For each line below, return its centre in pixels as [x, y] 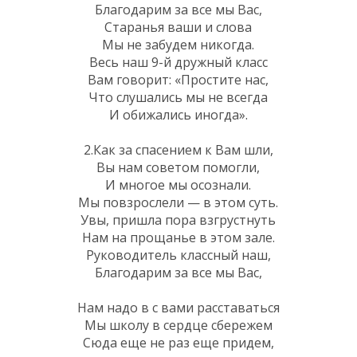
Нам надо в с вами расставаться [178, 307]
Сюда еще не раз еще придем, [178, 342]
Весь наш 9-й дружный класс [178, 62]
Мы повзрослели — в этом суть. [178, 202]
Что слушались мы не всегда [178, 97]
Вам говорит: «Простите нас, [178, 79]
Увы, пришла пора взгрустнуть [178, 220]
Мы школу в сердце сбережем [178, 325]
